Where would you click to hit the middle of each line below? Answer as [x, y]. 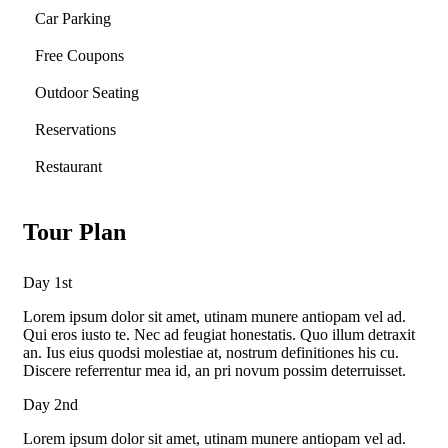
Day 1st [47, 282]
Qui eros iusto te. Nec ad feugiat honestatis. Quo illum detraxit [219, 334]
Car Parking [73, 18]
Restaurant [68, 166]
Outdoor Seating [87, 92]
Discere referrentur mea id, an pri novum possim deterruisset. [214, 370]
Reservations [75, 129]
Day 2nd [50, 404]
